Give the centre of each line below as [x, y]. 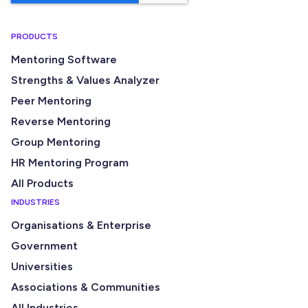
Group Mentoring [56, 142]
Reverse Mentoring [61, 121]
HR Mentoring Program [70, 162]
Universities [42, 266]
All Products [42, 183]
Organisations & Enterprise [81, 225]
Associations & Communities [86, 287]
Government [44, 245]
